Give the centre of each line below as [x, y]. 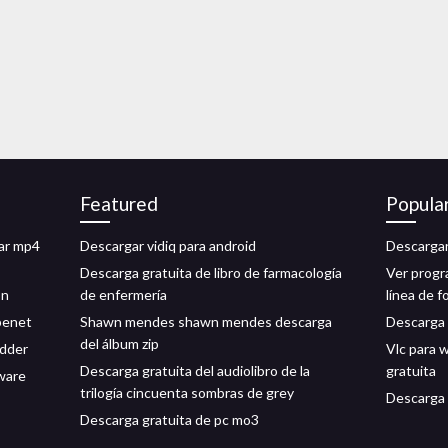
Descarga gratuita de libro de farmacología [211, 272]
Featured [119, 203]
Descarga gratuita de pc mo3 [169, 419]
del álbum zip [119, 343]
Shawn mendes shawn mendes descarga [206, 321]
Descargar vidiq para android [168, 245]
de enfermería [123, 294]
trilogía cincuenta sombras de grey [187, 392]
